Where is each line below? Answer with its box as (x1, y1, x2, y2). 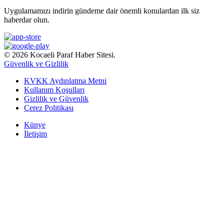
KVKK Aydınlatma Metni (24, 76, 106, 85)
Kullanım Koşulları (24, 85, 84, 94)
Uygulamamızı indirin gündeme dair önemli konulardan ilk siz (4, 6, 199, 15)
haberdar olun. (4, 15, 49, 24)
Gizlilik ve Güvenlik (24, 94, 88, 103)
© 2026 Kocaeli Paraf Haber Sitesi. (4, 50, 115, 59)
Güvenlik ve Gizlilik (4, 59, 68, 68)
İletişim (24, 129, 47, 138)
